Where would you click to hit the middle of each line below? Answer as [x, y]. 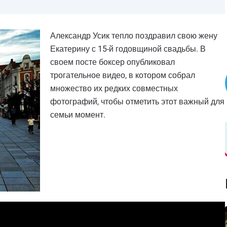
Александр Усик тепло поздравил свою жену [134, 36]
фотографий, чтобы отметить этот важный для [137, 102]
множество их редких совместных [114, 88]
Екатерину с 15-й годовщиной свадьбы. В [128, 49]
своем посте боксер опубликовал [112, 62]
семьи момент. [78, 115]
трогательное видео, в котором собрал [123, 75]
